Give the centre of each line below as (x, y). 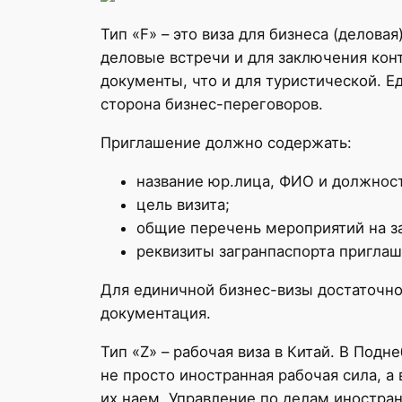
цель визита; (183, 205)
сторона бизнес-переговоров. (212, 105)
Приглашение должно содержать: (226, 143)
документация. (156, 313)
